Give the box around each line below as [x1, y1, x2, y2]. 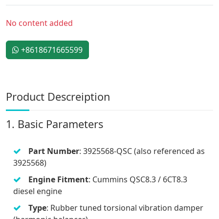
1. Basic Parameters [6, 116, 103, 131]
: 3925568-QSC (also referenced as [79, 145, 205, 156]
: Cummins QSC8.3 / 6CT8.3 [88, 174, 187, 185]
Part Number [28, 145, 79, 156]
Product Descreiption [6, 89, 110, 104]
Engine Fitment [28, 174, 88, 185]
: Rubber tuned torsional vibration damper [46, 202, 203, 213]
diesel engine [13, 185, 62, 197]
